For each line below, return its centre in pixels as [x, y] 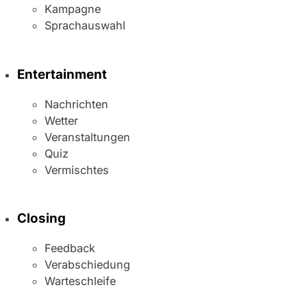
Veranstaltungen [88, 137]
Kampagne [73, 9]
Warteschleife [81, 281]
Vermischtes [77, 170]
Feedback [70, 248]
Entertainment [62, 74]
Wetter [62, 120]
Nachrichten [77, 104]
